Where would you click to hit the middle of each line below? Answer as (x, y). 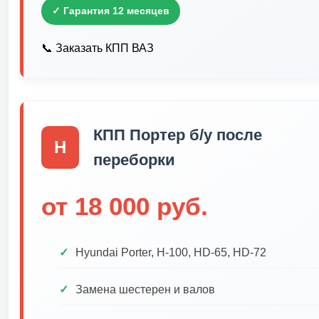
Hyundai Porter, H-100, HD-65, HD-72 (171, 252)
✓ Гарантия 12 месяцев (111, 11)
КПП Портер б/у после (177, 135)
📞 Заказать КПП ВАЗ (98, 48)
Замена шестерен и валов (145, 289)
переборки (134, 160)
